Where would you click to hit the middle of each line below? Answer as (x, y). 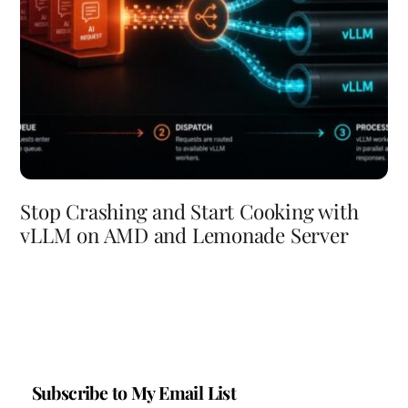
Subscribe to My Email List (134, 393)
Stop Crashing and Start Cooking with (189, 211)
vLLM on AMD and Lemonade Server (184, 235)
